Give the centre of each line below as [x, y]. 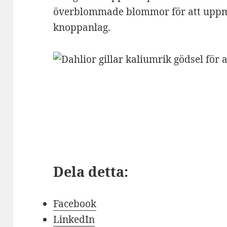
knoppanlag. [82, 27]
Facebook [75, 203]
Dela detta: [91, 171]
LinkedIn [74, 219]
